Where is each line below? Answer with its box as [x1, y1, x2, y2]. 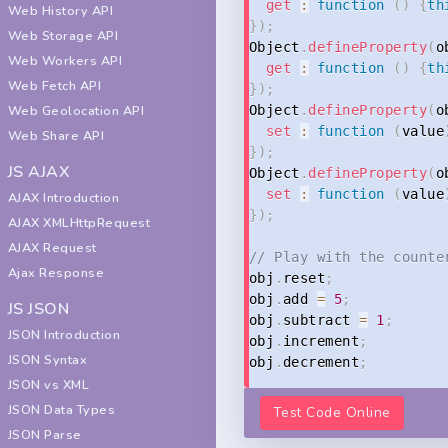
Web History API [8, 2, 114, 19]
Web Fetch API [8, 77, 102, 94]
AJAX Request [8, 239, 97, 256]
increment [283, 333, 360, 350]
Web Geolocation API [8, 102, 145, 119]
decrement [283, 354, 360, 371]
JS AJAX [8, 161, 71, 183]
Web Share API [8, 127, 105, 144]
